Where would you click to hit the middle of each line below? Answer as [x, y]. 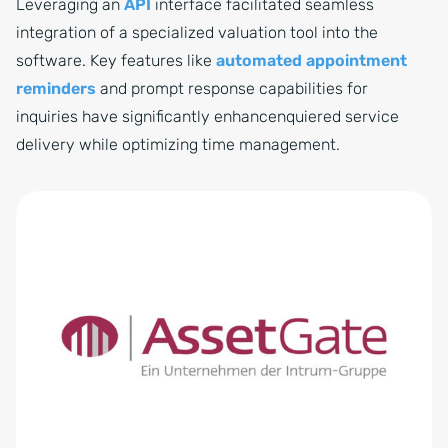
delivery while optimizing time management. [178, 145]
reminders [56, 89]
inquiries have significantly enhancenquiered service [207, 117]
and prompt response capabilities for [232, 89]
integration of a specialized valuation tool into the [197, 33]
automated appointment [311, 61]
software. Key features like [116, 61]
